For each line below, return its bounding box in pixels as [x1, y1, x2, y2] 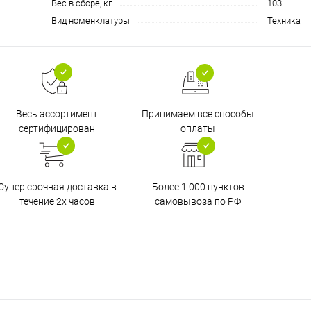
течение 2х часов [19, 196, 95, 208]
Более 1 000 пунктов [151, 181, 244, 193]
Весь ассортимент [16, 108, 98, 120]
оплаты [180, 122, 215, 134]
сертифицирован [19, 123, 95, 135]
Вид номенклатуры [51, 15, 130, 26]
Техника [267, 15, 301, 26]
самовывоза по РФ [155, 196, 241, 208]
